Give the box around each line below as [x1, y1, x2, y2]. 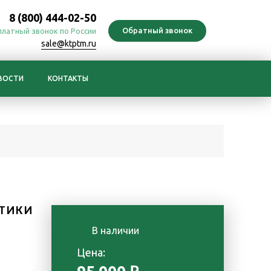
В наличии [92, 225, 139, 236]
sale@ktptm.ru [41, 39, 96, 48]
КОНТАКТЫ [48, 74, 88, 82]
